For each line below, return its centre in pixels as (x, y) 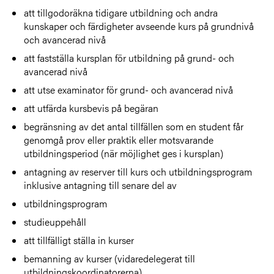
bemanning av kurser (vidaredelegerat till (110, 258)
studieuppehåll (55, 221)
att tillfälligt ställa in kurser (79, 240)
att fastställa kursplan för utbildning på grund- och (129, 57)
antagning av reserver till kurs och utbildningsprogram (138, 171)
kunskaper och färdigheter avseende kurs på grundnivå (139, 26)
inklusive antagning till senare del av (101, 185)
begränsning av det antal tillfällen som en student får (134, 126)
